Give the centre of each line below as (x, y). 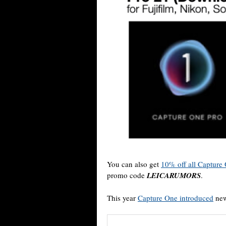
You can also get (134, 164)
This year (122, 198)
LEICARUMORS (174, 176)
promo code (127, 175)
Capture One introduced (176, 198)
